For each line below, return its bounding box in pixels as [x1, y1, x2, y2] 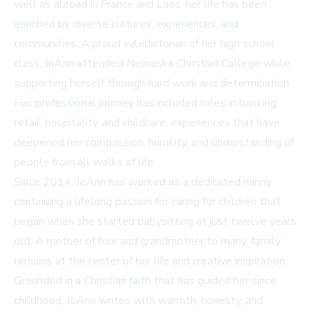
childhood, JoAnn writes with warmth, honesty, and [14, 293, 263, 309]
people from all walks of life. [14, 154, 156, 171]
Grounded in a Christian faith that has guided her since [14, 273, 276, 289]
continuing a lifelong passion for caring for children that [14, 194, 281, 210]
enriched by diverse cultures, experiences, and [14, 16, 238, 32]
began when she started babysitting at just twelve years [14, 214, 296, 230]
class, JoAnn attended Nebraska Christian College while [14, 56, 290, 72]
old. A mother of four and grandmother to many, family [14, 233, 281, 250]
